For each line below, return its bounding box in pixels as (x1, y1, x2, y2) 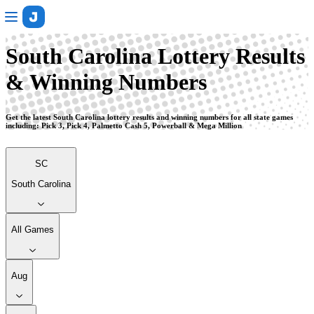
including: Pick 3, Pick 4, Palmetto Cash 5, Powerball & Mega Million (6, 121, 242, 130)
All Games (11, 224, 54, 235)
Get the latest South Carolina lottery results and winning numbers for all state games (6, 113, 293, 122)
